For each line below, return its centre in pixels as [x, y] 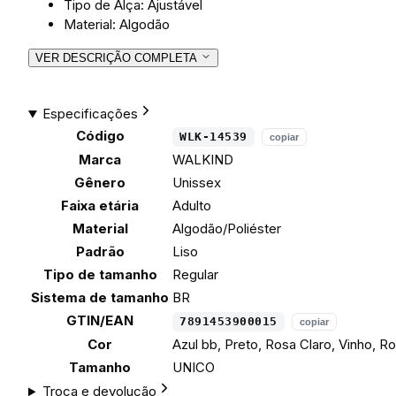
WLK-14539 [213, 137]
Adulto [192, 206]
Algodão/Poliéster [227, 229]
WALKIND [203, 160]
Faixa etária [100, 206]
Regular [195, 275]
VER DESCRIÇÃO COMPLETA [118, 58]
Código [100, 136]
